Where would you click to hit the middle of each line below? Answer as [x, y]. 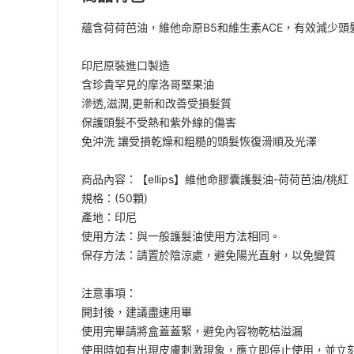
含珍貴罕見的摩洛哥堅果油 [148, 84]
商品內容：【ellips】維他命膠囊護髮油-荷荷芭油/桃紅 [215, 179]
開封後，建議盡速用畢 [137, 312]
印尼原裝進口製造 [126, 65]
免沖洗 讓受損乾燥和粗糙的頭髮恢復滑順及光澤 [199, 141]
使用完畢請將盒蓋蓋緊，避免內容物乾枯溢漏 [192, 331]
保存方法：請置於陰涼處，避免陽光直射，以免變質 [209, 255]
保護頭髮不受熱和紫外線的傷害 [159, 122]
